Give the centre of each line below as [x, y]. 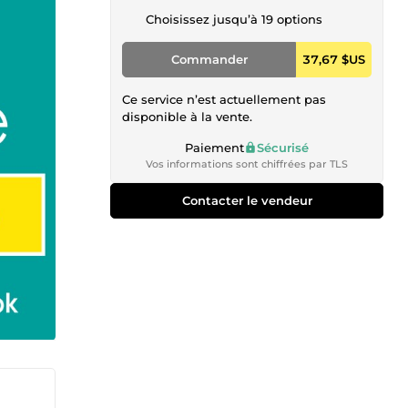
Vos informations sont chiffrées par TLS [247, 163]
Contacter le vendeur [247, 200]
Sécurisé [283, 147]
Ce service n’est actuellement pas [224, 99]
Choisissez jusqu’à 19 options [234, 19]
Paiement [214, 147]
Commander [209, 59]
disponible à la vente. [187, 116]
